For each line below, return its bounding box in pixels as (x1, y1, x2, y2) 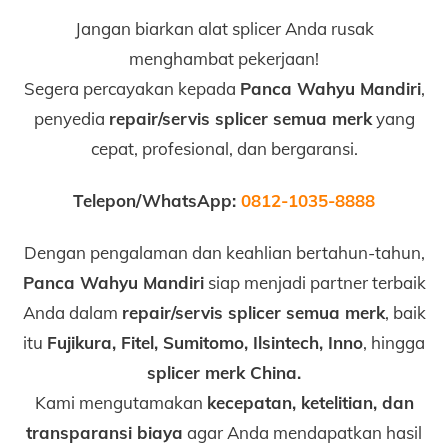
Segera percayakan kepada (23, 77, 240, 99)
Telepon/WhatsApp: (73, 189, 241, 211)
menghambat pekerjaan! (129, 47, 319, 69)
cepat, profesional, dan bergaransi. (90, 137, 358, 159)
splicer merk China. (147, 361, 301, 383)
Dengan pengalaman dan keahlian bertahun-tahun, (23, 241, 425, 263)
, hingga (363, 331, 425, 353)
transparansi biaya (26, 421, 183, 443)
